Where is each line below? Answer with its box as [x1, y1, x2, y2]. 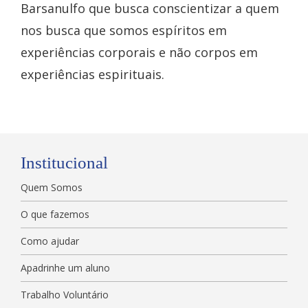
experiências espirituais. [21, 66, 164, 83]
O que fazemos [21, 208, 89, 221]
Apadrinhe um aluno [21, 261, 110, 275]
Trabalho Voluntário [21, 288, 109, 302]
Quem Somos [21, 181, 82, 195]
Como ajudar [21, 234, 79, 248]
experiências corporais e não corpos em [21, 44, 258, 61]
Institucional [21, 153, 108, 173]
